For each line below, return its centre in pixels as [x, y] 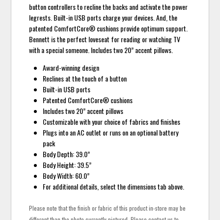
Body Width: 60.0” [66, 176]
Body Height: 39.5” [67, 165]
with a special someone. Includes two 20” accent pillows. [101, 50]
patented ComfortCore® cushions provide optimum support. [109, 28]
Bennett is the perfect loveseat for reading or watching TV [105, 39]
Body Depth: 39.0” [67, 154]
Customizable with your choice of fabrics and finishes [112, 122]
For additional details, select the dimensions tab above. [114, 187]
